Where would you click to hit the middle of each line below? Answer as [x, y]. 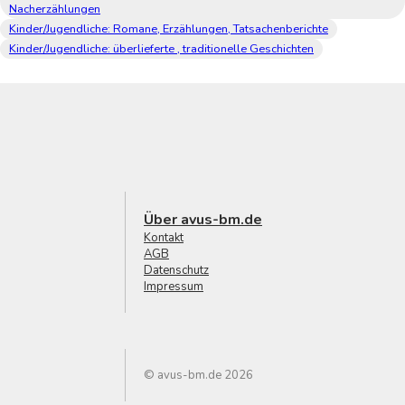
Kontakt [164, 238]
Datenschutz [176, 271]
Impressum [174, 287]
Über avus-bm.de [203, 220]
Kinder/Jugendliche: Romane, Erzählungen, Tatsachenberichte [169, 29]
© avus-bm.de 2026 [198, 376]
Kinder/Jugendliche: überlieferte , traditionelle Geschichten [161, 49]
